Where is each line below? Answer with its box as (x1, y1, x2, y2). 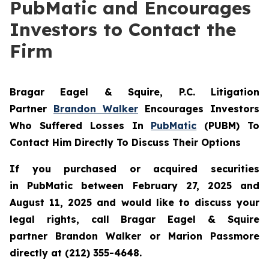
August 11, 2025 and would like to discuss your (10, 196, 259, 208)
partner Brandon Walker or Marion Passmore (10, 230, 259, 242)
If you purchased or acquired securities (10, 163, 259, 175)
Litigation (211, 86, 259, 98)
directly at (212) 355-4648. (10, 247, 142, 259)
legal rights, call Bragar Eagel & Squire (10, 213, 259, 225)
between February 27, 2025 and (73, 180, 260, 192)
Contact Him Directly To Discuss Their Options (10, 136, 241, 148)
